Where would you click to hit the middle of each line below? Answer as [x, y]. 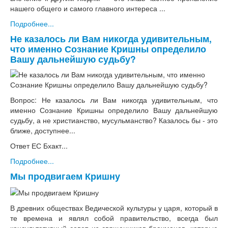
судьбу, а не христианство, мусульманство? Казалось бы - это [114, 120]
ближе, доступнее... [43, 130]
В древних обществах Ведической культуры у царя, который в [114, 208]
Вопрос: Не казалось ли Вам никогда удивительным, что [114, 99]
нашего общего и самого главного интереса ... [88, 8]
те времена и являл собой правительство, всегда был [114, 218]
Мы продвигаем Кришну [65, 176]
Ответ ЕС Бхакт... [39, 145]
